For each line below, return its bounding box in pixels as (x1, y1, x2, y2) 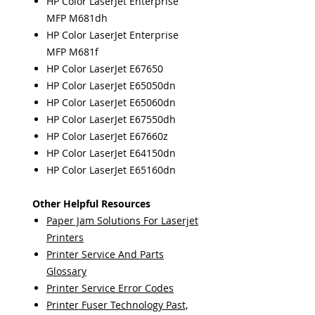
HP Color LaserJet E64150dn (46, 146, 176, 160)
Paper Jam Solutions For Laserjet (46, 214, 198, 227)
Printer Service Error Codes (46, 281, 174, 295)
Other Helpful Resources (32, 197, 150, 210)
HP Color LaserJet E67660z (46, 129, 168, 143)
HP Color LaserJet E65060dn (46, 96, 176, 109)
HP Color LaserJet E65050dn (46, 79, 176, 92)
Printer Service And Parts (46, 247, 164, 261)
